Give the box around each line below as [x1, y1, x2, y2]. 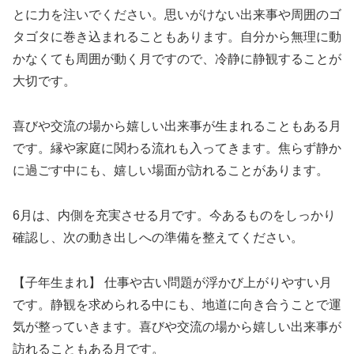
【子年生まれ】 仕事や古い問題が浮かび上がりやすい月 [13, 275, 332, 289]
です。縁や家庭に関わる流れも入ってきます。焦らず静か [13, 141, 341, 156]
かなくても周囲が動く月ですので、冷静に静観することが [13, 52, 341, 66]
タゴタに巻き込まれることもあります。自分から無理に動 [13, 30, 341, 44]
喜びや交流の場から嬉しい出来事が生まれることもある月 [13, 119, 341, 134]
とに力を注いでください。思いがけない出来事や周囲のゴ [13, 8, 341, 22]
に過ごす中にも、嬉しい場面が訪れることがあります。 [13, 164, 329, 178]
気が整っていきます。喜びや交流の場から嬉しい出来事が [13, 319, 341, 333]
